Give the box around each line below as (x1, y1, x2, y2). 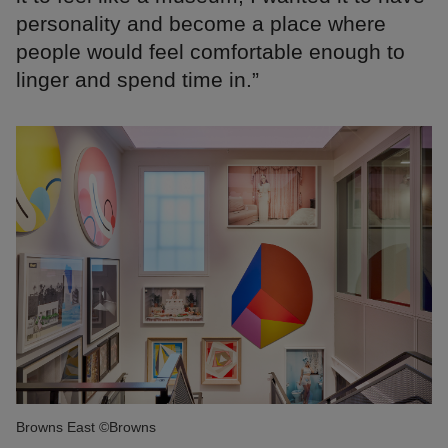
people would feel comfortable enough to (16, 40, 405, 64)
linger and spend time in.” (16, 68, 259, 92)
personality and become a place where (16, 12, 386, 36)
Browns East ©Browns (16, 418, 156, 435)
